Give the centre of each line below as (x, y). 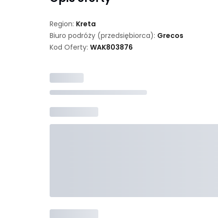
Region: (63, 24)
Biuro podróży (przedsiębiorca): (103, 36)
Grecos (170, 36)
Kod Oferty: (70, 47)
